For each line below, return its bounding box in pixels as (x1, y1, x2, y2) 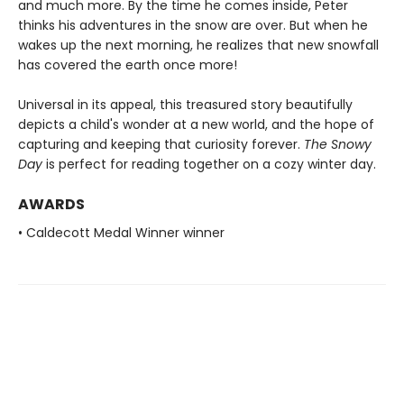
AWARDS (18, 193, 85, 215)
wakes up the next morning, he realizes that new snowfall (18, 35, 379, 54)
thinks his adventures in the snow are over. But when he (18, 15, 368, 34)
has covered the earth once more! (18, 55, 237, 74)
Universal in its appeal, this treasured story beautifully (18, 95, 353, 114)
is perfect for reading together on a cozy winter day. (42, 154, 376, 173)
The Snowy (304, 134, 372, 153)
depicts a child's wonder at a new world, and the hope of (18, 115, 374, 133)
